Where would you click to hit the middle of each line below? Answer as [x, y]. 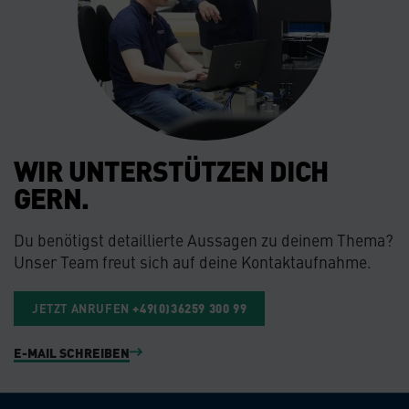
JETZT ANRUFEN [81, 309]
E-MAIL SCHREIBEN [72, 352]
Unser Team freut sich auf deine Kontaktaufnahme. [193, 262]
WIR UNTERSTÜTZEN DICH [171, 170]
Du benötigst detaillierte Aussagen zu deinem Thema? [204, 240]
